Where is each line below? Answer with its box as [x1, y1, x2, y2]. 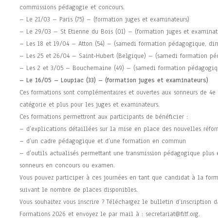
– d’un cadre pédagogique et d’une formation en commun [19, 137, 186, 146]
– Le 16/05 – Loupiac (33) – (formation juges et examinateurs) [19, 76, 208, 85]
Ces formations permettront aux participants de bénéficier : [19, 112, 188, 122]
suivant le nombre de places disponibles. [19, 185, 138, 195]
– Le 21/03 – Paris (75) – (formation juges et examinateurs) [19, 15, 189, 24]
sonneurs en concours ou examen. [19, 161, 115, 170]
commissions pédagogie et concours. [19, 3, 125, 12]
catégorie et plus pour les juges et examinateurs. [19, 100, 160, 109]
